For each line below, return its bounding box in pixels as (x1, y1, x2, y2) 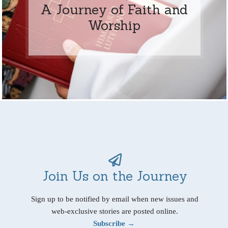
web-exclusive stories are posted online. (51, 207, 178, 215)
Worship (88, 16, 141, 34)
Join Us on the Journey (42, 167, 187, 184)
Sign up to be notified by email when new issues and (31, 194, 198, 203)
